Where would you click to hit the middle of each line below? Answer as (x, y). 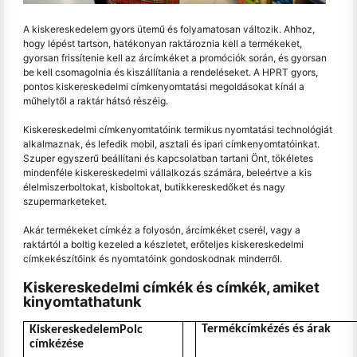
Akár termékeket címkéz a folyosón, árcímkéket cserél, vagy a (162, 230)
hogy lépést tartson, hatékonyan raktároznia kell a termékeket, (163, 43)
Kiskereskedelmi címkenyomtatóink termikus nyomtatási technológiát (178, 129)
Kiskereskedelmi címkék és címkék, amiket (171, 287)
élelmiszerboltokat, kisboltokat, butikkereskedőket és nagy (154, 187)
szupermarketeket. (65, 201)
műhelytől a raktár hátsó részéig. (96, 101)
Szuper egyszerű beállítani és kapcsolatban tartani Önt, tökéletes (168, 158)
